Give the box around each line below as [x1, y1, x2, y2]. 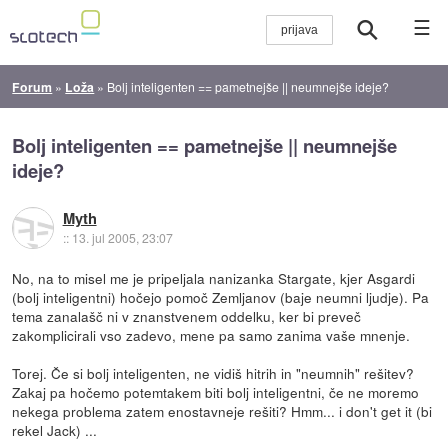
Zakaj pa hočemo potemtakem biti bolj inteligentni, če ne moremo [12, 381, 420, 402]
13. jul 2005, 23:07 [71, 229, 173, 247]
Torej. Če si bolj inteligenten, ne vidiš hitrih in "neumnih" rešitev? [12, 362, 415, 383]
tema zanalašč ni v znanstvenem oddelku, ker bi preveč [12, 305, 362, 326]
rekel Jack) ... [12, 419, 98, 440]
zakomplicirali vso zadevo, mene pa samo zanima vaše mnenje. [12, 324, 411, 345]
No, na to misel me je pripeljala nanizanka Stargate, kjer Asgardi [12, 267, 416, 288]
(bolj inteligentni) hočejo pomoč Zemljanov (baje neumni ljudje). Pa [12, 286, 430, 307]
